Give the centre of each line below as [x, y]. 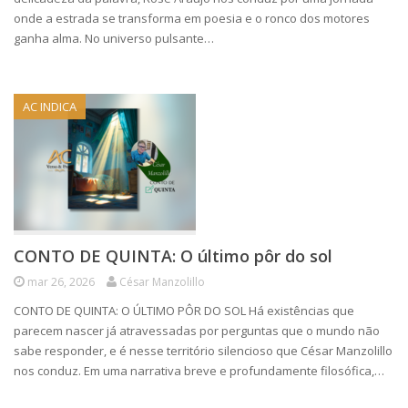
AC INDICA [50, 107]
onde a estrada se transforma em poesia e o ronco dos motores [192, 18]
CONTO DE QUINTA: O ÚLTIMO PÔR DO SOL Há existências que [184, 311]
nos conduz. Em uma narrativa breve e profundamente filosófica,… [199, 371]
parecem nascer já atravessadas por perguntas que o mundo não [197, 331]
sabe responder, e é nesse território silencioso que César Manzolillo [203, 351]
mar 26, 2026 [61, 282]
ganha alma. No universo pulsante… [114, 38]
